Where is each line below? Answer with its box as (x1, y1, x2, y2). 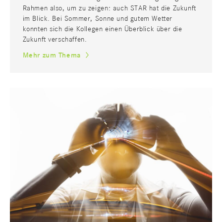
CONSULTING (32, 95, 75, 103)
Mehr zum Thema (22, 51, 81, 59)
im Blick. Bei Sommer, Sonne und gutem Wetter (22, 15, 172, 22)
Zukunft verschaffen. (22, 36, 87, 43)
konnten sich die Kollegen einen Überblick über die (22, 25, 182, 33)
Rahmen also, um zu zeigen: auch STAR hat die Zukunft (22, 4, 196, 12)
